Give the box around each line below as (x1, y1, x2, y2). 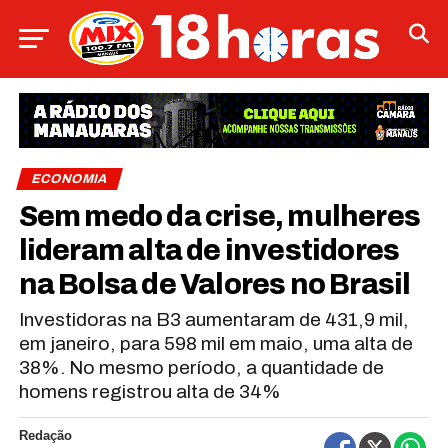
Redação (18, 427, 72, 443)
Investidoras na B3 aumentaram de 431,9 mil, (18, 308, 409, 330)
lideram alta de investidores (18, 234, 400, 266)
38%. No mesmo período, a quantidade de (18, 356, 384, 378)
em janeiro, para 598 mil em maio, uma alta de (18, 332, 413, 354)
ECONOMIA (29, 171, 109, 186)
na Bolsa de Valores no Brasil (18, 268, 411, 300)
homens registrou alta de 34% (18, 380, 281, 402)
